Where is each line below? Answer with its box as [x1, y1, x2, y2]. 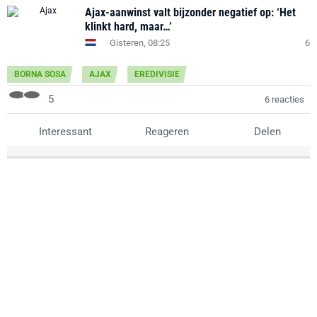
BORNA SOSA [14, 69, 66, 79]
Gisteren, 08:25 [110, 37, 170, 48]
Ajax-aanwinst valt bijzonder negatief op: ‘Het [85, 6, 296, 19]
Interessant [36, 125, 92, 138]
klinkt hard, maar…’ [85, 20, 172, 33]
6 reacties [265, 94, 304, 105]
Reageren [142, 125, 189, 138]
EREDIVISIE [134, 69, 180, 79]
